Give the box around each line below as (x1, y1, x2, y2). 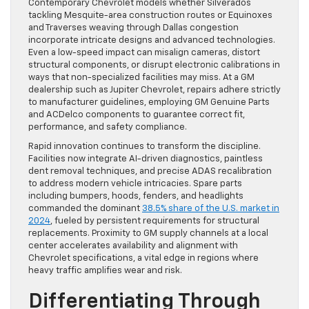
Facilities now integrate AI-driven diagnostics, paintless (28, 154, 263, 164)
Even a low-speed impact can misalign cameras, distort (28, 48, 260, 58)
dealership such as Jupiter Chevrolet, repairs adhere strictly (28, 86, 281, 95)
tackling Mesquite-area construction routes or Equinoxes (28, 11, 272, 21)
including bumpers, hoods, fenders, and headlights (28, 192, 243, 201)
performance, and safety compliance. (28, 123, 187, 132)
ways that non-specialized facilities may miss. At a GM (28, 73, 255, 83)
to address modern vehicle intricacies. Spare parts (28, 179, 242, 189)
